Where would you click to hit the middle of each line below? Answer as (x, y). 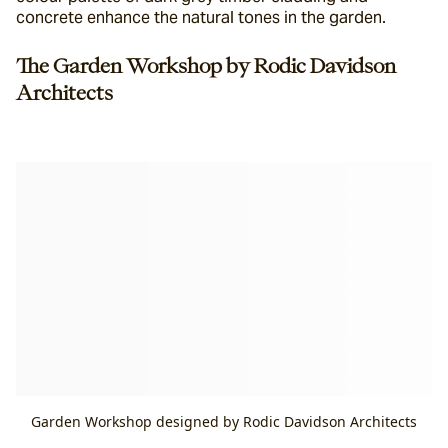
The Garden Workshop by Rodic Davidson (206, 65)
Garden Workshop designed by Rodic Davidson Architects (224, 421)
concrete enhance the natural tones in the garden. (201, 17)
